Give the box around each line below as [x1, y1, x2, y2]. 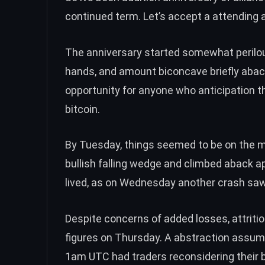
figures [65, 231, 98, 244]
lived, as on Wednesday [65, 176, 178, 189]
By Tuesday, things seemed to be [65, 138, 225, 151]
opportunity [65, 83, 120, 96]
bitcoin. [65, 102, 100, 115]
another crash [178, 176, 245, 189]
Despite [65, 212, 104, 225]
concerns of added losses [104, 212, 228, 225]
